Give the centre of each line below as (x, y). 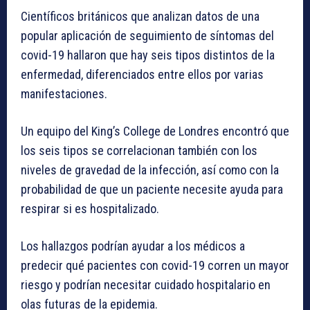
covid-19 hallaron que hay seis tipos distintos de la (148, 55)
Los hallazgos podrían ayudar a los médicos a (133, 246)
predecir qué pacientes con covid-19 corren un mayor (155, 266)
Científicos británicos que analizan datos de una (140, 17)
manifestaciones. (64, 94)
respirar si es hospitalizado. (90, 209)
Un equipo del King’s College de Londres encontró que (155, 131)
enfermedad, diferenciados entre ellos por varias (142, 75)
